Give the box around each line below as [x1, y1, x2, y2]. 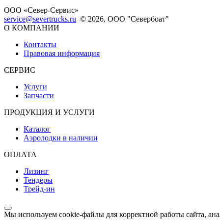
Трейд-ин [24, 185, 55, 193]
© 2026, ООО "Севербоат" [80, 15, 169, 24]
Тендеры [24, 176, 53, 185]
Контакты [24, 40, 56, 49]
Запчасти [24, 91, 54, 100]
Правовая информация [24, 49, 100, 58]
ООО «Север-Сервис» [4, 6, 81, 15]
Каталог [24, 125, 51, 134]
